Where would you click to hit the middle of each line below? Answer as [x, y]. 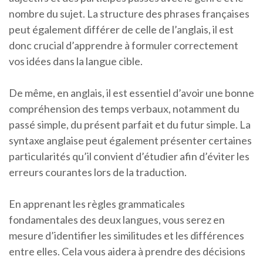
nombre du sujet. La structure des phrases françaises [129, 14]
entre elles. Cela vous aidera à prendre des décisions [127, 252]
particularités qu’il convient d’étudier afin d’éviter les [129, 156]
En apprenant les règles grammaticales [97, 204]
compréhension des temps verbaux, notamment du [124, 109]
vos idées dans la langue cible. [76, 61]
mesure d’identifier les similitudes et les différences [127, 236]
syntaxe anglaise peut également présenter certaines [130, 141]
